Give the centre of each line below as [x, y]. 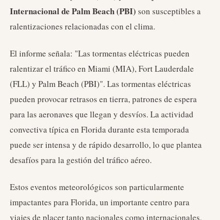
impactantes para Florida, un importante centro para [100, 202]
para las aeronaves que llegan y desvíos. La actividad [102, 114]
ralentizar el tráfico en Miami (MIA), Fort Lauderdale [102, 69]
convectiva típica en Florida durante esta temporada [99, 129]
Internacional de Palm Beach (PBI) [73, 11]
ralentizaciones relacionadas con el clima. [82, 26]
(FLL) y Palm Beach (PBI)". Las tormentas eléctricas [100, 84]
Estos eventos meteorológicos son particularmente [97, 187]
